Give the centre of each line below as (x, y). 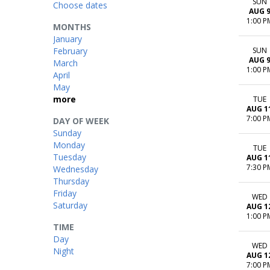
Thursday (71, 181)
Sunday (67, 133)
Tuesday (70, 157)
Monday (69, 145)
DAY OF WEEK (81, 121)
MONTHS (72, 27)
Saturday (70, 205)
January (67, 39)
